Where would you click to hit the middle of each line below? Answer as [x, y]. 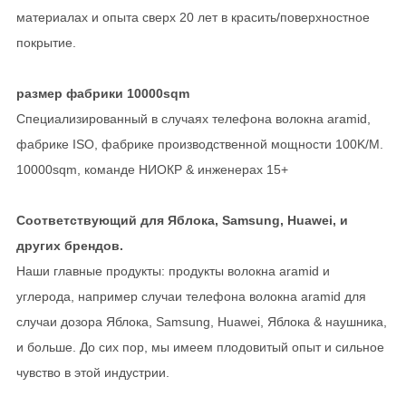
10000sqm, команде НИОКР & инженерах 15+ [152, 169]
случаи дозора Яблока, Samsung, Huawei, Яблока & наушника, [201, 321]
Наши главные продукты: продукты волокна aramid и [173, 271]
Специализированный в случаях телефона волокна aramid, [193, 118]
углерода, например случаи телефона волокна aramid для [191, 296]
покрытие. [46, 42]
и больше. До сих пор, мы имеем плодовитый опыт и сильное [200, 347]
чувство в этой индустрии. [92, 372]
